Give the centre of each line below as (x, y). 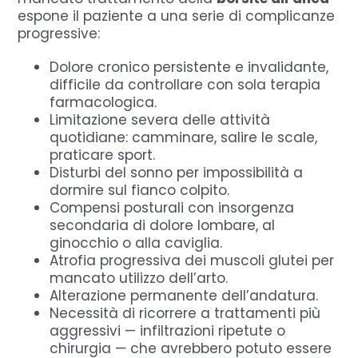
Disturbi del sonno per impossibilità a (177, 172)
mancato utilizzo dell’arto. (139, 278)
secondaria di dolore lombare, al (163, 225)
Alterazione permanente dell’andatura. (184, 295)
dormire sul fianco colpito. (140, 190)
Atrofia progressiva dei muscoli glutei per (192, 260)
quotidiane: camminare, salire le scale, (184, 137)
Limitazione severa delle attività (160, 119)
